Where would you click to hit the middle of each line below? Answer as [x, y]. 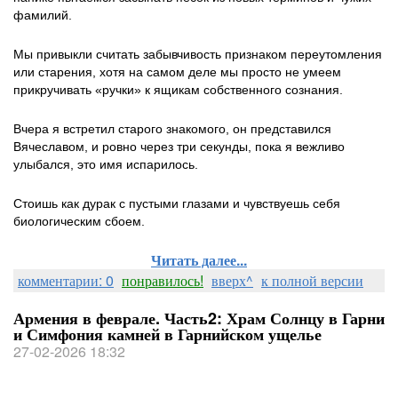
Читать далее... [199, 260]
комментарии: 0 [66, 280]
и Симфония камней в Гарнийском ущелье [167, 334]
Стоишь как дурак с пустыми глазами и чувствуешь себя [177, 203]
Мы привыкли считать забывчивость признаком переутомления [198, 54]
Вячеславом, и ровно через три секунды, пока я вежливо [179, 147]
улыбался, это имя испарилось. [107, 164]
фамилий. [43, 15]
